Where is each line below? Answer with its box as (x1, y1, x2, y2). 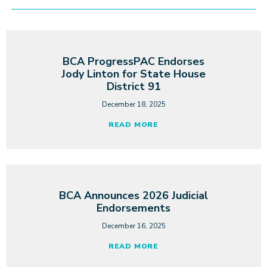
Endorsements (97, 200, 170, 215)
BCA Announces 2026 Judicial (59, 188, 208, 203)
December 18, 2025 (101, 99, 166, 109)
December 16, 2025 (101, 221, 166, 231)
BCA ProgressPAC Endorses (63, 54, 204, 69)
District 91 (106, 79, 161, 94)
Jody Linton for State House (61, 66, 206, 81)
